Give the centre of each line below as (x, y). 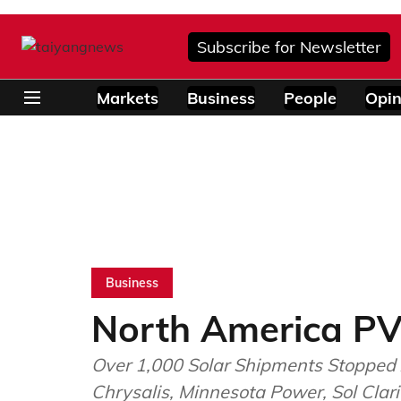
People (310, 98)
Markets (128, 98)
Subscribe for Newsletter (289, 47)
